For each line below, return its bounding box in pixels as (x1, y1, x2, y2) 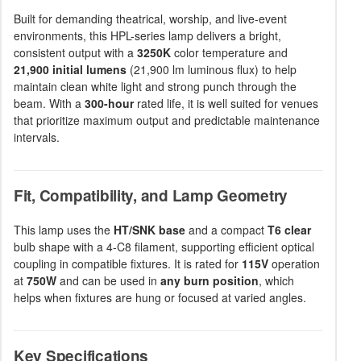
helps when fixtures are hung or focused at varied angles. (14, 289, 306, 305)
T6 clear (268, 222, 311, 238)
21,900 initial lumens (14, 61, 127, 77)
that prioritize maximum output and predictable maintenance (14, 112, 320, 128)
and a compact (185, 222, 268, 238)
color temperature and (171, 44, 288, 60)
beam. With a (14, 95, 85, 111)
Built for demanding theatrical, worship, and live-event (14, 10, 287, 27)
